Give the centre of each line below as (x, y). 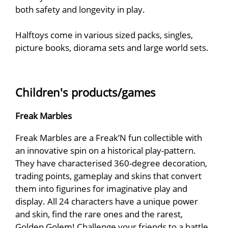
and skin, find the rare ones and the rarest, (99, 213)
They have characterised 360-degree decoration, (111, 163)
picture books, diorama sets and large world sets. (112, 48)
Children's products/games (85, 92)
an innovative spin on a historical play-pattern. (106, 150)
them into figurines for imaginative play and (101, 188)
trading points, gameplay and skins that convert (108, 175)
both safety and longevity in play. (80, 9)
